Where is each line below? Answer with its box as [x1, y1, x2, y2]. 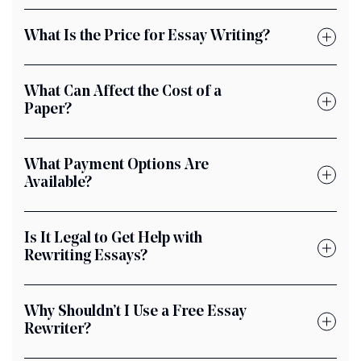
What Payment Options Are [24, 158, 209, 173]
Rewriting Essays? [24, 249, 147, 264]
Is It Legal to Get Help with [24, 231, 202, 247]
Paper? [24, 102, 72, 118]
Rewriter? [24, 322, 91, 338]
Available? [24, 176, 92, 191]
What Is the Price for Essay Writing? [24, 29, 270, 44]
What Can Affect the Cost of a [24, 85, 222, 100]
